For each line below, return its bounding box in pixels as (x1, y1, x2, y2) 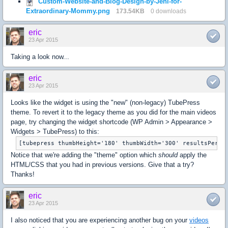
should (158, 151, 178, 159)
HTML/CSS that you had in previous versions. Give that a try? (11, 161, 194, 168)
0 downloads (151, 8, 186, 14)
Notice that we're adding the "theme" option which (11, 151, 158, 159)
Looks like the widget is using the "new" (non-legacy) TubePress (11, 99, 200, 106)
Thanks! (11, 170, 35, 178)
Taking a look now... (11, 53, 69, 61)
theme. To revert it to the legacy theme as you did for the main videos (11, 108, 216, 116)
